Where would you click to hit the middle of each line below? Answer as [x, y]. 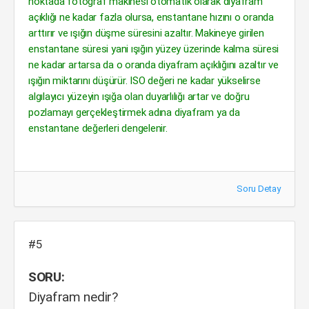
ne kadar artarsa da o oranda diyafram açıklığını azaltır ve [153, 65]
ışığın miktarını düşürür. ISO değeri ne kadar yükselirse [144, 81]
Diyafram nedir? [73, 297]
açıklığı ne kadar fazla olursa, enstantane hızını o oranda [151, 17]
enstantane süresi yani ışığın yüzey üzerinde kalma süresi [154, 49]
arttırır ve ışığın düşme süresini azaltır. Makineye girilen [146, 33]
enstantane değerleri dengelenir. [98, 128]
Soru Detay [259, 189]
